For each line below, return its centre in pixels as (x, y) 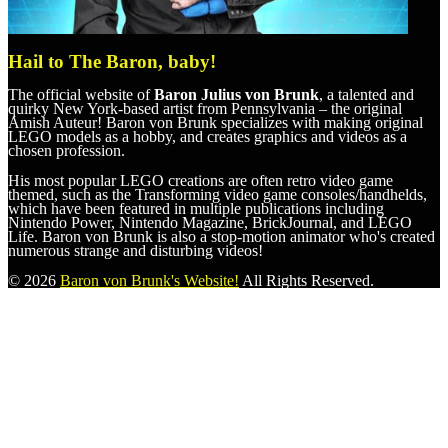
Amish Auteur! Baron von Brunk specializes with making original (215, 122)
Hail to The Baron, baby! (112, 61)
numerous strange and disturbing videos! (135, 250)
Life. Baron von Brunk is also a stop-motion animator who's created (221, 236)
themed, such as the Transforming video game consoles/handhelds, (217, 194)
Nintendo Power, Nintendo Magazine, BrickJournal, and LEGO (210, 222)
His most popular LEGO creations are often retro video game (200, 180)
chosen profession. (66, 150)
